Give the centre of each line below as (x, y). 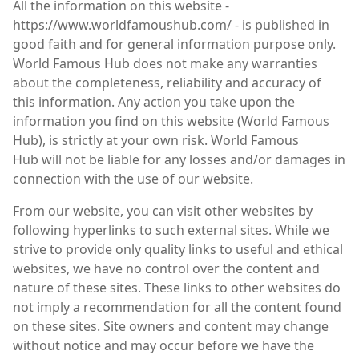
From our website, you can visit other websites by (163, 211)
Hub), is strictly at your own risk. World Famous (156, 141)
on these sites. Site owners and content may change (171, 327)
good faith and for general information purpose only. (174, 44)
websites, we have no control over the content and (166, 269)
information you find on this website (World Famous (171, 121)
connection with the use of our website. (133, 179)
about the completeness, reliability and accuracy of (167, 83)
